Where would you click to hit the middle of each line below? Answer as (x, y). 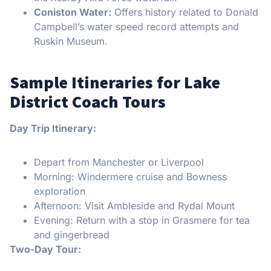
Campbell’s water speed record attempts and (136, 26)
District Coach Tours (88, 101)
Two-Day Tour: (45, 249)
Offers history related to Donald (185, 12)
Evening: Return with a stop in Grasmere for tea (142, 220)
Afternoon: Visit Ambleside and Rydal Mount (134, 205)
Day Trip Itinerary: (53, 128)
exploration (60, 191)
